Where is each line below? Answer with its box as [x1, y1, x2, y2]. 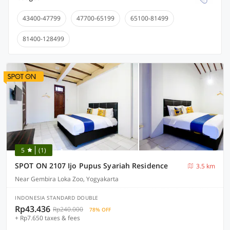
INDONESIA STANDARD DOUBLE [15, 194, 99, 201]
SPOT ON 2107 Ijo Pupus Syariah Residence [15, 161, 168, 170]
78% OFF [89, 206, 111, 213]
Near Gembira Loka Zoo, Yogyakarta [15, 175, 119, 183]
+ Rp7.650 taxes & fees [15, 214, 80, 222]
